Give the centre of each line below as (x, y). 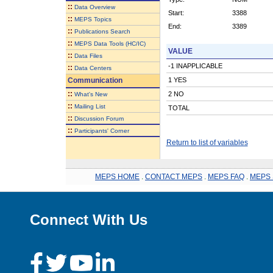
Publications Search (102, 31)
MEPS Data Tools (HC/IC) (110, 43)
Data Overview (94, 7)
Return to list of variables (207, 142)
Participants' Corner (101, 130)
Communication (94, 80)
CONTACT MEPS (174, 176)
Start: (176, 12)
